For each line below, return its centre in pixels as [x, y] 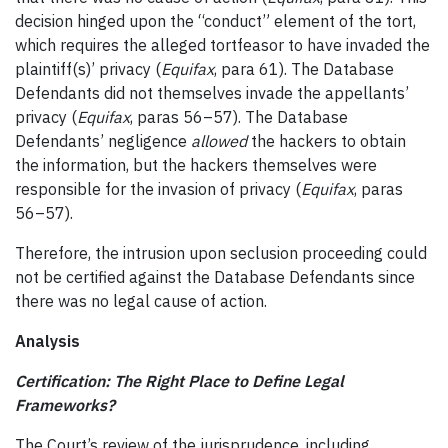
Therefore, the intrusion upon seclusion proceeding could [221, 252]
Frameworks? [65, 404]
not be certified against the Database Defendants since [215, 276]
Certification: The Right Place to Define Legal [179, 380]
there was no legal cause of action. [141, 300]
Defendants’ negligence [103, 140]
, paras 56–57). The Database [239, 116]
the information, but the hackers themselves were [196, 164]
